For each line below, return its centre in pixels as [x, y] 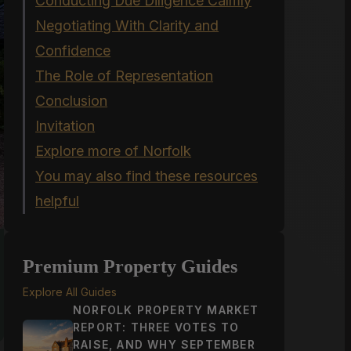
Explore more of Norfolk [114, 150]
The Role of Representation [125, 75]
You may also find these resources [147, 175]
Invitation [65, 125]
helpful [58, 201]
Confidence [73, 50]
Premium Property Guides [130, 267]
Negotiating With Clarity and [127, 25]
